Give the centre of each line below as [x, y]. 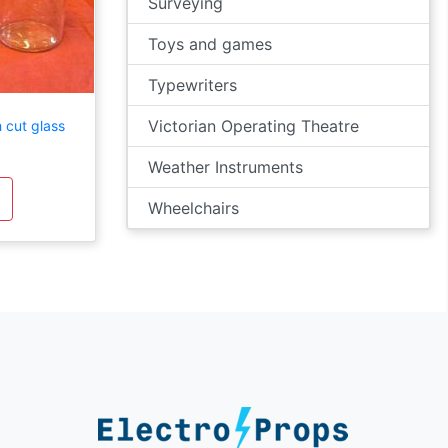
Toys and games [210, 44]
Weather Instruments [225, 167]
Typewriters [192, 85]
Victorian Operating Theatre [253, 126]
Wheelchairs [193, 208]
